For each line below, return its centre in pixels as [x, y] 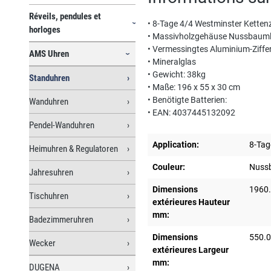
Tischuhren [49, 196]
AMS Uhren [49, 54]
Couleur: [169, 167]
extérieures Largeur [191, 250]
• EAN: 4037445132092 [191, 112]
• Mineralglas [172, 61]
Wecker [42, 243]
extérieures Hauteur [191, 202]
